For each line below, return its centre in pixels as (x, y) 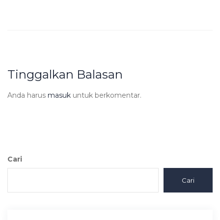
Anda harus (27, 95)
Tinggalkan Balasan (65, 74)
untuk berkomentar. (106, 95)
